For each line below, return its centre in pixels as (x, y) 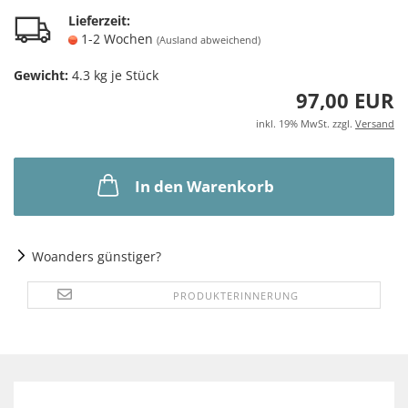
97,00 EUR (345, 100)
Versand (375, 123)
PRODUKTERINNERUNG (235, 296)
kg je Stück (124, 75)
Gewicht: (41, 75)
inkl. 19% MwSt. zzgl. (306, 123)
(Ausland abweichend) (209, 40)
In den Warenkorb (204, 186)
